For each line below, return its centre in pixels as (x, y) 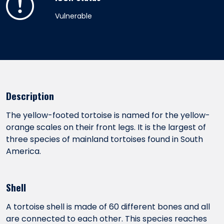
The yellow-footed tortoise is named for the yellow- (108, 115)
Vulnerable (73, 16)
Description (30, 96)
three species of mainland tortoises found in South (104, 139)
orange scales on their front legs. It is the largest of (106, 127)
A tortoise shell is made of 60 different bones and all (108, 207)
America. (23, 151)
